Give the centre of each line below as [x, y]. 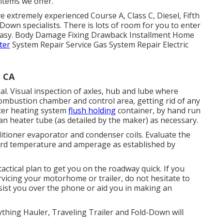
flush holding [92, 110]
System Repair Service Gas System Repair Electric [99, 45]
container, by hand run [158, 110]
